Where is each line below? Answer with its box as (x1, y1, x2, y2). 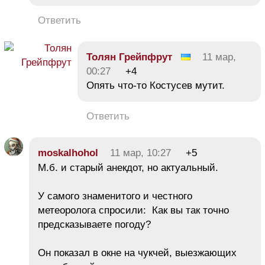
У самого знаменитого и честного (38, 190, 192, 202)
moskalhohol (38, 147, 98, 159)
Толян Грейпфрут (86, 51, 172, 63)
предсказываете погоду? (38, 218, 151, 230)
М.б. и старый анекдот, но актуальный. (38, 161, 218, 173)
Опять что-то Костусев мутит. (86, 79, 225, 91)
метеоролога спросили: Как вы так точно (38, 204, 229, 216)
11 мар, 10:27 (110, 147, 171, 159)
